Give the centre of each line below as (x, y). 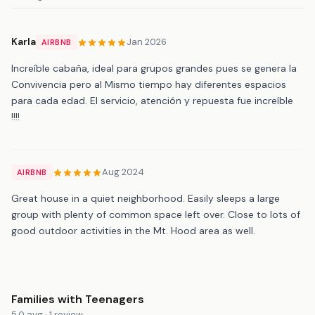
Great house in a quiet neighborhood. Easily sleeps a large (146, 198)
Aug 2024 (123, 172)
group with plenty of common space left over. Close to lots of (156, 214)
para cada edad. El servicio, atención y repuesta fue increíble (152, 100)
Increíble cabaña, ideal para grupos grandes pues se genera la (154, 68)
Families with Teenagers (78, 299)
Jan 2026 (146, 42)
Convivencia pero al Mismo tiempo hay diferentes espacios (149, 84)
